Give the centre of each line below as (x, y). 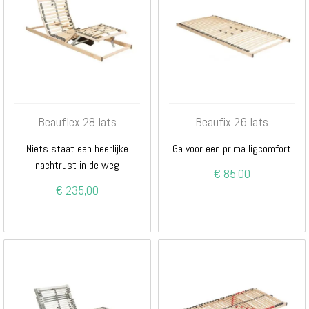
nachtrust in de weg (77, 165)
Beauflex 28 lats (77, 121)
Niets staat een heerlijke (77, 148)
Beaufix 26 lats (232, 121)
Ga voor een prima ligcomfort (232, 148)
